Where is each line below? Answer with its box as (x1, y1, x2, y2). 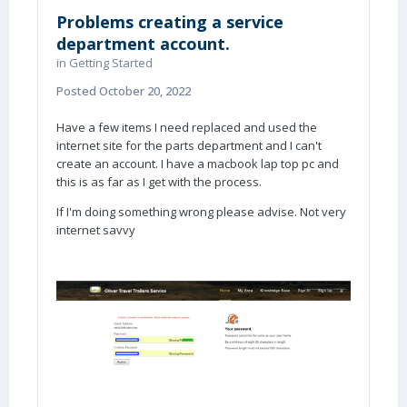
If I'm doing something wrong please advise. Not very (56, 203, 346, 220)
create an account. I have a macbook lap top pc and (56, 155, 339, 172)
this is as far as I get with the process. (56, 174, 262, 190)
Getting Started (69, 55, 153, 71)
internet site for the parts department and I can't (56, 137, 322, 154)
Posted (56, 83, 99, 99)
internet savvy (56, 222, 138, 238)
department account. (56, 33, 230, 55)
